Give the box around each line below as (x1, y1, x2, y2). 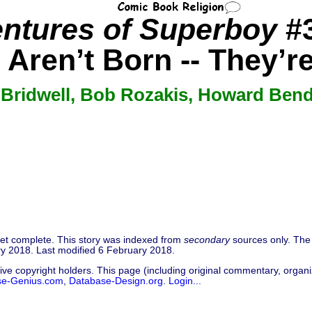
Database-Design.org (69, 275, 163, 286)
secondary (184, 234, 230, 245)
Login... (169, 275, 201, 286)
